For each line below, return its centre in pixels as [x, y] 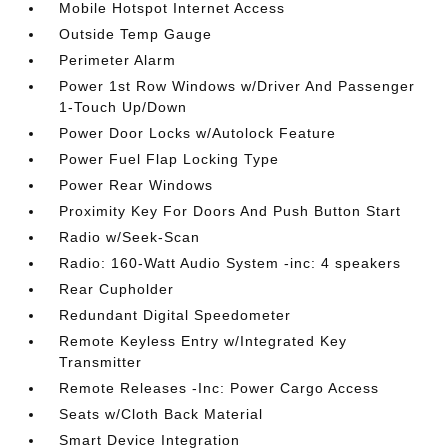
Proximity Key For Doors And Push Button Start [230, 211]
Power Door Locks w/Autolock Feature [198, 133]
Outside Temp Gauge [136, 34]
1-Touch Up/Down [123, 107]
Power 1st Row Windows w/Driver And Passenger [237, 86]
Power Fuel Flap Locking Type [169, 159]
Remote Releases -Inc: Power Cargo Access [219, 388]
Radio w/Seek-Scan [130, 237]
